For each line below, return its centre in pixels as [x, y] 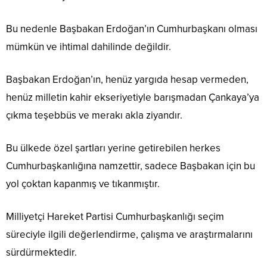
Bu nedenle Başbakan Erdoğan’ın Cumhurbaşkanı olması [132, 29]
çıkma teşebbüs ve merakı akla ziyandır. [94, 116]
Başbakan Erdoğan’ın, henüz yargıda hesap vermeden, [127, 80]
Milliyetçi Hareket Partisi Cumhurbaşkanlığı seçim [115, 217]
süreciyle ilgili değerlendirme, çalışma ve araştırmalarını [129, 235]
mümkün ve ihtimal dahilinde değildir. [89, 47]
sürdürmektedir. [41, 253]
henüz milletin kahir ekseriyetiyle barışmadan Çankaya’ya [133, 98]
